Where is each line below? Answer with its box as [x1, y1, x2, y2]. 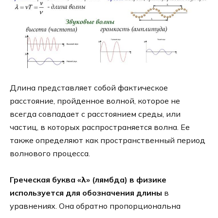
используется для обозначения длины [10, 188, 162, 198]
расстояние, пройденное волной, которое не [10, 96, 180, 106]
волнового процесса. [10, 148, 90, 159]
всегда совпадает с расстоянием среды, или [10, 109, 181, 119]
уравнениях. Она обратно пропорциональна [10, 201, 181, 211]
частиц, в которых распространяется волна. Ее [10, 122, 190, 132]
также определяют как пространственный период [10, 135, 205, 145]
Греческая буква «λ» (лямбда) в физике [10, 175, 166, 185]
